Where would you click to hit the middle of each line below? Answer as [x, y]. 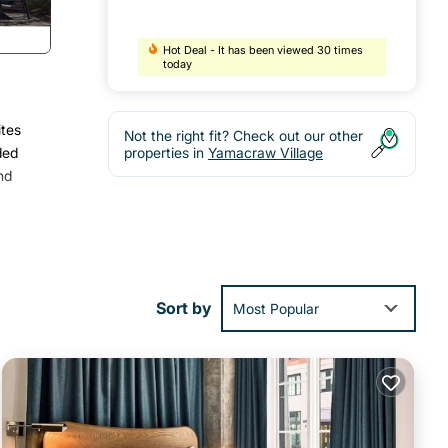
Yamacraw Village [265, 153]
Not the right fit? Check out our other [243, 136]
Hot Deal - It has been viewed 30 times [263, 50]
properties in [166, 153]
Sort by [183, 308]
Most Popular [276, 308]
